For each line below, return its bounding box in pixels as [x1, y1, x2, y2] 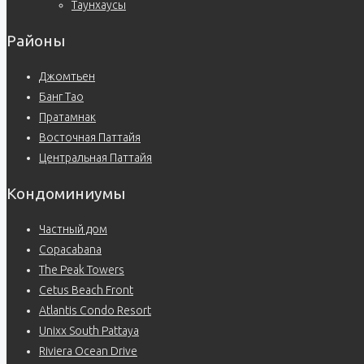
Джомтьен [39, 70, 95, 84]
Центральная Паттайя [39, 151, 152, 165]
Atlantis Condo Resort [39, 304, 151, 318]
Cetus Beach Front [39, 284, 133, 297]
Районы [6, 31, 65, 50]
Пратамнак [39, 110, 96, 124]
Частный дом [39, 223, 107, 236]
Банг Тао [39, 90, 84, 104]
